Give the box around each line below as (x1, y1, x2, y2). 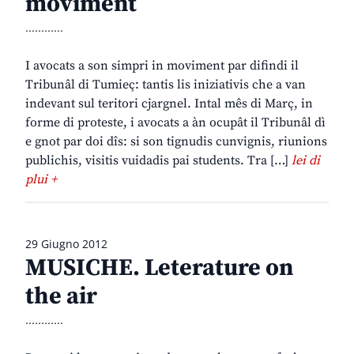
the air (25, 281, 97, 312)
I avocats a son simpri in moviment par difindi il (25, 58, 299, 74)
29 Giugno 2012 (25, 236, 107, 252)
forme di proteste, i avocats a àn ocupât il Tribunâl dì (25, 115, 326, 131)
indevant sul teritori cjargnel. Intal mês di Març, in (25, 96, 313, 112)
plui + (25, 171, 57, 188)
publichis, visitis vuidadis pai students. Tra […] (25, 153, 292, 169)
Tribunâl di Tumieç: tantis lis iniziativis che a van (25, 77, 306, 93)
